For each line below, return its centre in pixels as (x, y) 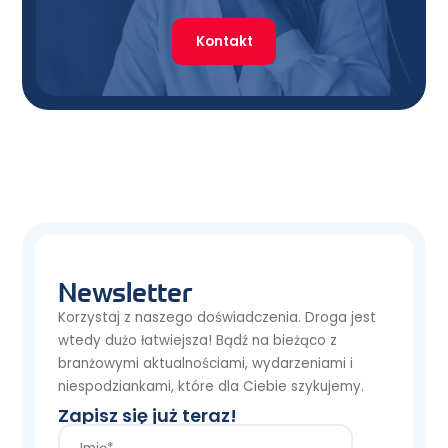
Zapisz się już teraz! (148, 415)
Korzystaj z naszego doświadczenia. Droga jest (217, 317)
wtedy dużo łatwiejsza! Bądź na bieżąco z (198, 340)
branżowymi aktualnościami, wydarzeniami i (206, 363)
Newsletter (125, 292)
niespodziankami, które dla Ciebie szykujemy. (211, 386)
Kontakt (224, 42)
